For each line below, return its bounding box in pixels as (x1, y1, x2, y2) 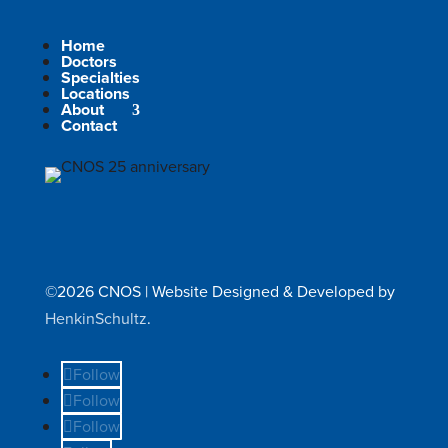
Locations (60, 82, 130, 105)
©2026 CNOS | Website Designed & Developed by (44, 280, 395, 303)
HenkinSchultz (44, 307, 147, 330)
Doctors (60, 50, 117, 73)
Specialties (60, 66, 140, 89)
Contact (60, 114, 117, 137)
